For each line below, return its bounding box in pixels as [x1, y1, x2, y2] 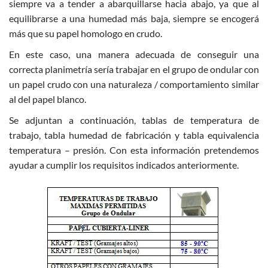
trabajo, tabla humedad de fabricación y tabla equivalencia [9, 129, 259, 141]
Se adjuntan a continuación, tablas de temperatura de [9, 114, 259, 126]
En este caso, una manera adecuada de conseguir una [9, 48, 259, 60]
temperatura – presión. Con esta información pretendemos [9, 144, 259, 156]
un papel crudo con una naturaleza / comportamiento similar [9, 78, 259, 90]
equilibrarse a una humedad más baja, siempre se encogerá [9, 13, 259, 25]
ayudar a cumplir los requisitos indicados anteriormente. [9, 159, 239, 171]
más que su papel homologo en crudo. [9, 28, 162, 39]
